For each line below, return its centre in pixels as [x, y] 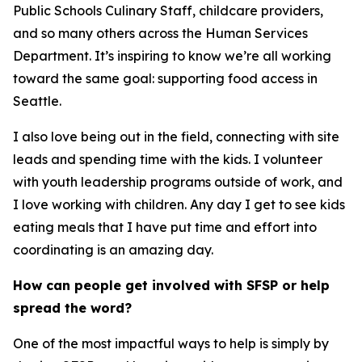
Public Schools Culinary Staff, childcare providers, [168, 11]
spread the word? [72, 308]
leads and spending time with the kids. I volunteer [168, 159]
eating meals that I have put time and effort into [165, 227]
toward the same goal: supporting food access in [165, 78]
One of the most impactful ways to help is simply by [171, 343]
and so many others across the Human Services [160, 33]
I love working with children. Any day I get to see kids [179, 204]
